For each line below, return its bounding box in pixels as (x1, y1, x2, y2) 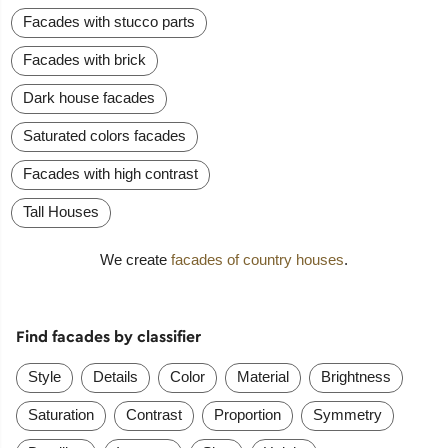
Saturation (27, 405, 94, 423)
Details (92, 367, 138, 385)
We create (100, 251, 171, 269)
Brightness (320, 367, 391, 385)
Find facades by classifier (15, 326, 201, 347)
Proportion (213, 405, 281, 423)
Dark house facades (23, 89, 156, 107)
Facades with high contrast (23, 165, 199, 183)
